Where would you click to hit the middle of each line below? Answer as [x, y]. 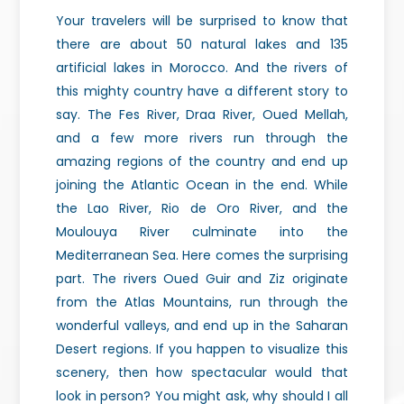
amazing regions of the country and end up [202, 162]
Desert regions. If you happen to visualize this [202, 349]
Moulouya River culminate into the [202, 232]
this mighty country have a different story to [202, 92]
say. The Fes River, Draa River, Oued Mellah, [202, 115]
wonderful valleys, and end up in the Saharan [202, 326]
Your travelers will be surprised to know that [202, 21]
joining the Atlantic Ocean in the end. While [202, 185]
